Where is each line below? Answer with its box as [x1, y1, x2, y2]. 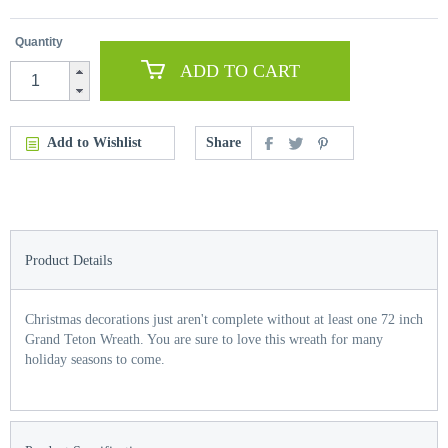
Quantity [15, 35, 63, 49]
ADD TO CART [180, 60, 300, 81]
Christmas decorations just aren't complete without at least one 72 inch [25, 312, 423, 327]
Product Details [25, 253, 112, 268]
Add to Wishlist [47, 135, 142, 150]
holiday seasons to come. [25, 352, 165, 367]
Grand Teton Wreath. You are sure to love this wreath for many [25, 332, 383, 347]
